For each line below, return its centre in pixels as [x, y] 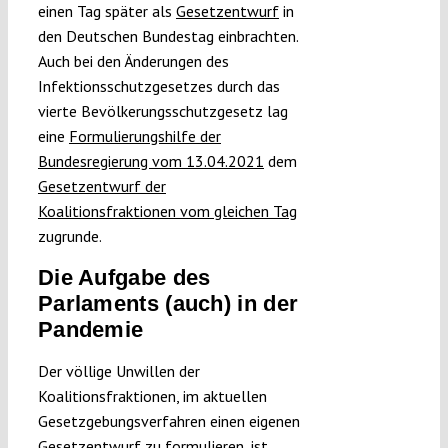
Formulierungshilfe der [144, 136]
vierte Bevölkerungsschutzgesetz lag [162, 111]
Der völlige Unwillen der [118, 371]
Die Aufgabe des [124, 278]
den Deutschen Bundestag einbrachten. [167, 36]
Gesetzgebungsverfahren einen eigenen [168, 421]
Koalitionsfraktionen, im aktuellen [152, 396]
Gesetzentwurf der [101, 186]
